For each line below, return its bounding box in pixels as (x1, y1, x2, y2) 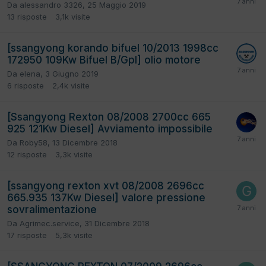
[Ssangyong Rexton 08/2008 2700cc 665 (7, 111, 211, 123)
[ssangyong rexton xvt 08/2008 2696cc (7, 180, 204, 192)
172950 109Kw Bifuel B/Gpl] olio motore (7, 54, 201, 66)
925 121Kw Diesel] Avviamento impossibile (7, 123, 213, 135)
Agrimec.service (20, 218, 80, 229)
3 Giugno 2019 (45, 69, 99, 79)
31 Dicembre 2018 (84, 218, 150, 229)
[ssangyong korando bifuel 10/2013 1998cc (7, 42, 218, 55)
